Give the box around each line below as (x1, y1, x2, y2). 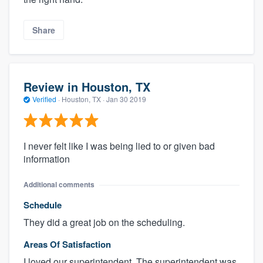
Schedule (23, 198, 62, 212)
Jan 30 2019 (106, 93, 146, 104)
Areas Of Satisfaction (23, 238, 111, 251)
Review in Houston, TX (23, 77, 150, 95)
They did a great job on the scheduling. (23, 215, 185, 230)
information (23, 152, 70, 166)
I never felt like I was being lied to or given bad (23, 139, 215, 153)
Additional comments (23, 179, 95, 190)
